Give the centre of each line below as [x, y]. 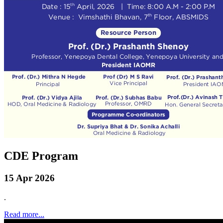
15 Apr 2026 [29, 178]
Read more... [24, 215]
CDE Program [41, 156]
